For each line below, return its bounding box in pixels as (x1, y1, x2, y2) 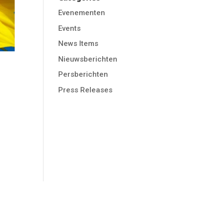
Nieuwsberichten (58, 54, 118, 64)
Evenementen (58, 8, 106, 17)
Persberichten (58, 70, 109, 79)
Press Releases (58, 85, 113, 94)
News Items (58, 39, 99, 48)
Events (58, 23, 81, 33)
